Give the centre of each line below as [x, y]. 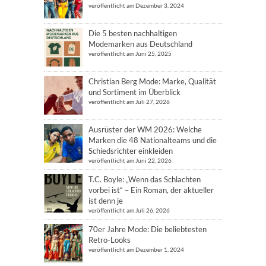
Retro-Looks [110, 240]
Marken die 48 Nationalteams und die [153, 140]
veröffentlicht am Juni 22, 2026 [130, 160]
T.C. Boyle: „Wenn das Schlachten [145, 179]
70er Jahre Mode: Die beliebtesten [148, 229]
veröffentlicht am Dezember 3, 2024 [136, 5]
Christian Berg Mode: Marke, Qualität [152, 81]
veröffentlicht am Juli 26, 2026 [129, 210]
